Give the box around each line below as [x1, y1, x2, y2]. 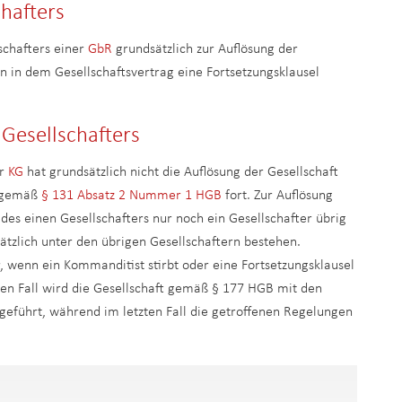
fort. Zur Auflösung [222, 188, 333, 203]
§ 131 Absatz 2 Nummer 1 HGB [41, 188, 222, 203]
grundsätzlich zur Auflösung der [112, 42, 298, 57]
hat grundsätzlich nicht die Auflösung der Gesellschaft [23, 165, 338, 179]
